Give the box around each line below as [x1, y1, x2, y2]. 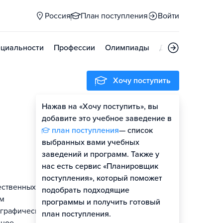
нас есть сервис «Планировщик [42, 161, 158, 171]
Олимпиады [105, 43, 149, 53]
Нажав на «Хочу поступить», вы [42, 102, 158, 111]
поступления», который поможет [42, 173, 162, 183]
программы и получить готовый [42, 197, 160, 207]
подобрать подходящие [42, 185, 129, 195]
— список [119, 125, 153, 135]
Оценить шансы [103, 104, 163, 113]
